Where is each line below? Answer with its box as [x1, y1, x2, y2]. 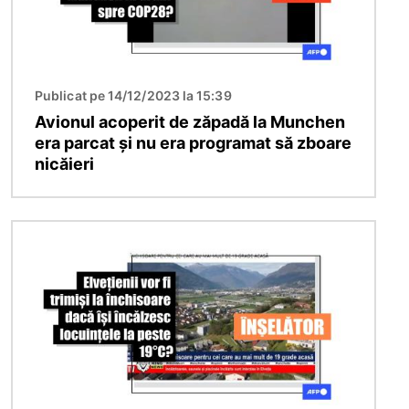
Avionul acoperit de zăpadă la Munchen [35, 111, 345, 131]
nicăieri [35, 153, 94, 173]
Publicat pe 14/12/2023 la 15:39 [35, 87, 232, 103]
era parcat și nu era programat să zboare [35, 132, 351, 152]
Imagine [12, 222, 68, 241]
